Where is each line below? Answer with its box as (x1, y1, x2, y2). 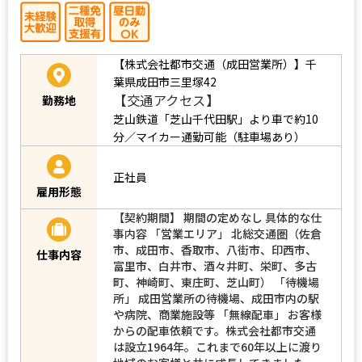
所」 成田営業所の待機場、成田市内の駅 (113, 289, 319, 306)
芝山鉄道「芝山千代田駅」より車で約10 (113, 110, 318, 127)
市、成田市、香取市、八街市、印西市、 (113, 241, 317, 258)
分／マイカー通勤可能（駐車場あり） (113, 128, 305, 145)
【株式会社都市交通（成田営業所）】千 (113, 55, 317, 72)
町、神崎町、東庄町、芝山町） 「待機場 (113, 273, 319, 290)
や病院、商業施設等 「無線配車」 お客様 (113, 305, 322, 322)
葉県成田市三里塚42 (113, 73, 217, 90)
